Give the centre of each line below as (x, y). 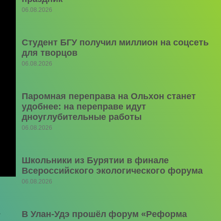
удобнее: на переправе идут (84, 107)
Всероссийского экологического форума (112, 171)
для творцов (49, 53)
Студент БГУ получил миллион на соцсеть (115, 42)
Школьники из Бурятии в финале (95, 160)
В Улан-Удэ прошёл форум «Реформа (104, 214)
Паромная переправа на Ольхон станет (109, 96)
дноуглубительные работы (81, 117)
